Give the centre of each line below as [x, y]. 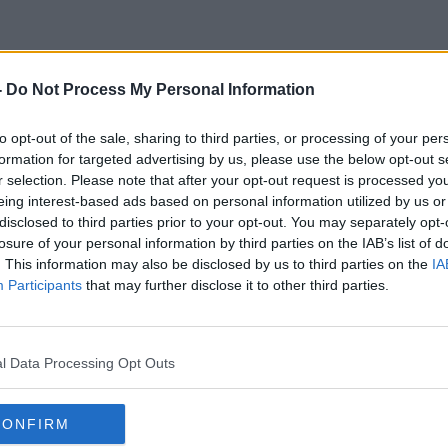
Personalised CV [224, 139]
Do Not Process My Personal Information [160, 89]
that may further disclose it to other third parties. [235, 285]
